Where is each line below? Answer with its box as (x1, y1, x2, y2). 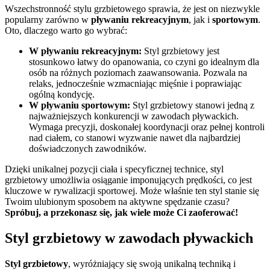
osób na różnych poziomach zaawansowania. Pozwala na (29, 67, 247, 78)
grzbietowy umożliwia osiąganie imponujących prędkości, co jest (5, 174, 252, 185)
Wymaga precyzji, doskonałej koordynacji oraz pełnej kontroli (29, 121, 265, 132)
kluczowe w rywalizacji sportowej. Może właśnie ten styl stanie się (5, 185, 259, 196)
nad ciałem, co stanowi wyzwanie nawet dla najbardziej (29, 132, 240, 143)
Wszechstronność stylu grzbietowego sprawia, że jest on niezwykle (5, 3, 260, 14)
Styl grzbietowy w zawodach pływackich (5, 230, 253, 246)
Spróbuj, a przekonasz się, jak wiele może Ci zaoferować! (5, 207, 238, 218)
